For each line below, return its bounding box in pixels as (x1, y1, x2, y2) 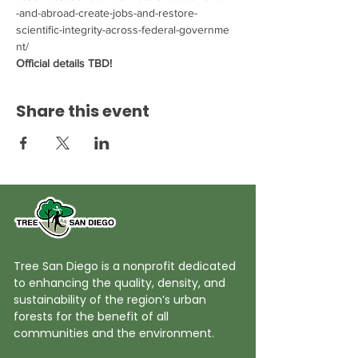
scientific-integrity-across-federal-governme (16, 23, 229, 36)
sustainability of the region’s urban (14, 292, 206, 308)
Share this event (16, 100, 149, 122)
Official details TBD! (16, 57, 112, 70)
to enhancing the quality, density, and (14, 275, 225, 291)
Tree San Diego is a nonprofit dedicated (14, 258, 236, 274)
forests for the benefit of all (14, 308, 169, 324)
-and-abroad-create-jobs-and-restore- (16, 6, 197, 19)
